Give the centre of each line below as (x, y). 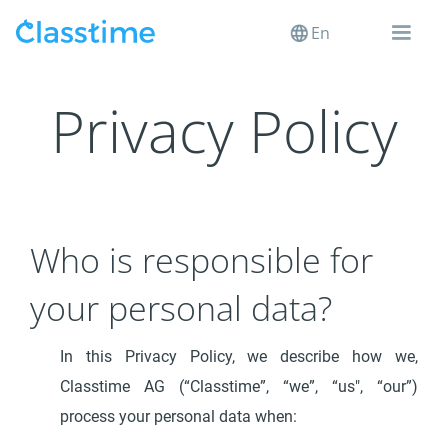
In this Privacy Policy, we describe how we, (239, 356)
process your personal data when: (179, 416)
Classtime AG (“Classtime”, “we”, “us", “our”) (239, 386)
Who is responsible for (202, 260)
